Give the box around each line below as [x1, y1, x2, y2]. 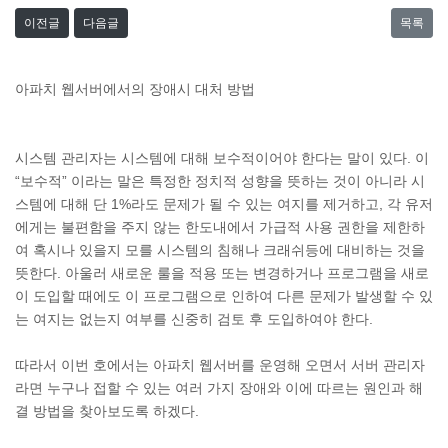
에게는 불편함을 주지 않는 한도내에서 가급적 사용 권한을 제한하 [15, 219, 425, 235]
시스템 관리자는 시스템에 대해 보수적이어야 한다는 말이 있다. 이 [15, 150, 429, 166]
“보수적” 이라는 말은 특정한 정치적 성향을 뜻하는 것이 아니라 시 [15, 173, 425, 189]
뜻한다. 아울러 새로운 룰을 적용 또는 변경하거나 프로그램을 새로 [15, 265, 429, 281]
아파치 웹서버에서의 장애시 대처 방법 [15, 81, 255, 97]
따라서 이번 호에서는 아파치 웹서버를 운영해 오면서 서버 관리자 [15, 357, 425, 373]
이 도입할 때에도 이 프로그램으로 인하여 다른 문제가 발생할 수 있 [15, 288, 433, 304]
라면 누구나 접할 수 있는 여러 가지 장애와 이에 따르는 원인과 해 [15, 380, 423, 396]
